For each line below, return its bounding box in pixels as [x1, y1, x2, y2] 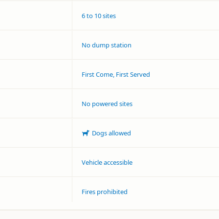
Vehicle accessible [82, 158, 132, 167]
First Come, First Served [82, 70, 150, 79]
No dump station [82, 41, 131, 49]
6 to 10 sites [82, 11, 116, 20]
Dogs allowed [91, 129, 131, 137]
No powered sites [82, 99, 132, 108]
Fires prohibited [82, 187, 128, 196]
